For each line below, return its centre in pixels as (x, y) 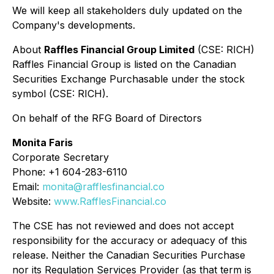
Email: (27, 187)
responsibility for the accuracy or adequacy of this (130, 240)
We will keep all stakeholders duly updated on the (127, 10)
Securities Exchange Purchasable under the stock (128, 79)
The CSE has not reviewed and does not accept (123, 226)
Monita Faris (43, 143)
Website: (33, 201)
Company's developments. (74, 25)
